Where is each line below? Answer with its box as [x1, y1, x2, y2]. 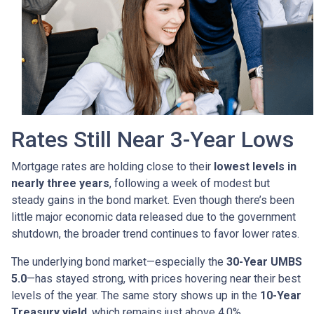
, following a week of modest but [109, 176, 270, 190]
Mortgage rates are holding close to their [11, 159, 214, 173]
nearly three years [11, 176, 109, 190]
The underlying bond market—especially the [11, 254, 226, 268]
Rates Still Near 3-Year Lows [11, 125, 294, 153]
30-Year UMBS [226, 254, 302, 268]
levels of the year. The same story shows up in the [11, 288, 260, 302]
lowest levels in [214, 159, 296, 173]
